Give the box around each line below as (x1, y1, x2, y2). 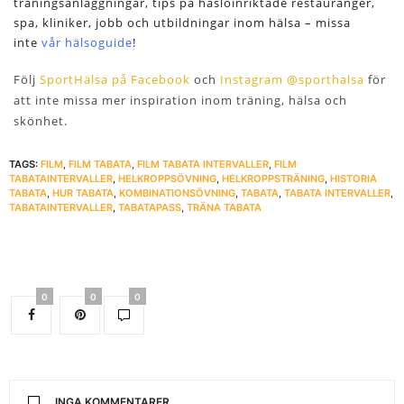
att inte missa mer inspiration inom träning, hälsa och (14, 91, 347, 108)
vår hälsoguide (41, 34, 133, 51)
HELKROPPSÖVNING (118, 171, 216, 185)
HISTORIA (330, 171, 377, 185)
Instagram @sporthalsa (220, 70, 364, 87)
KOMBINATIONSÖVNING (119, 186, 235, 199)
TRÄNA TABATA (187, 200, 262, 214)
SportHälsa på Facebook (40, 70, 190, 87)
